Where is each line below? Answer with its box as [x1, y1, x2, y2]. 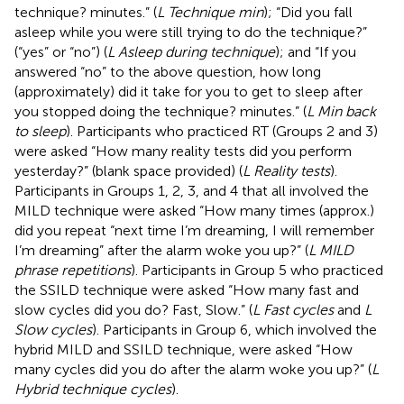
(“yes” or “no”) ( [14, 42, 107, 60]
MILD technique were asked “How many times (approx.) [14, 201, 374, 219]
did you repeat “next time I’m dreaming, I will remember [14, 221, 374, 239]
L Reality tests [243, 161, 330, 179]
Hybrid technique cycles [14, 380, 171, 398]
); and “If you [275, 42, 356, 60]
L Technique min [157, 3, 263, 21]
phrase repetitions [14, 261, 131, 279]
